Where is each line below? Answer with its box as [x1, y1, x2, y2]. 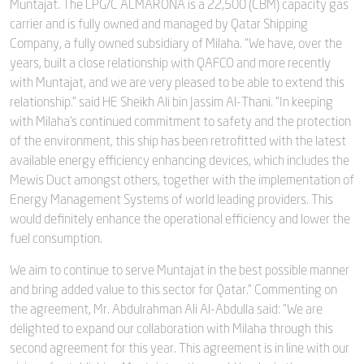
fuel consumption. [10, 230, 102, 247]
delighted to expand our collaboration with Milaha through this [10, 320, 333, 337]
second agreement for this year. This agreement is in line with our [10, 340, 349, 357]
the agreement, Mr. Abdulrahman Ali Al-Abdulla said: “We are [10, 301, 323, 318]
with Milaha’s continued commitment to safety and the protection [10, 113, 351, 130]
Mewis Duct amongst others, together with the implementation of [10, 171, 354, 188]
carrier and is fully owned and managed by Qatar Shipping [10, 15, 308, 32]
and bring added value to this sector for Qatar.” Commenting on [10, 281, 337, 298]
